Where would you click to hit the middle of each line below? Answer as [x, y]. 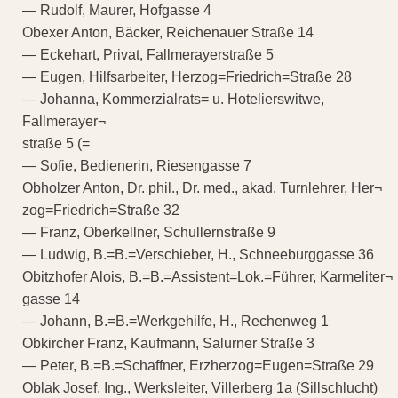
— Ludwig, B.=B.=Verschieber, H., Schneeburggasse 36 [198, 254]
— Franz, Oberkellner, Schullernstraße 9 [149, 232]
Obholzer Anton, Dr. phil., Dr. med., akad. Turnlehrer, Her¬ [202, 187]
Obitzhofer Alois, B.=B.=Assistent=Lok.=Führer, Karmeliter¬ [207, 276]
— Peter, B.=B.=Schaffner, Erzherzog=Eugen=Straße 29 [198, 365]
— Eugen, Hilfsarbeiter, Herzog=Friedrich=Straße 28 [187, 76]
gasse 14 [51, 298]
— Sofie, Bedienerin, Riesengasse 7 [137, 165]
